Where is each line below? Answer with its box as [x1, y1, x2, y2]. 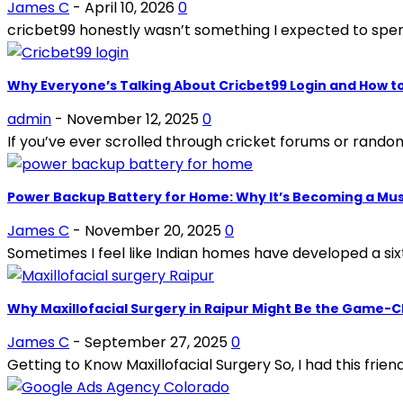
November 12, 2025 [67, 108, 199, 130]
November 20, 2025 [85, 219, 221, 241]
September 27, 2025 [85, 331, 228, 353]
